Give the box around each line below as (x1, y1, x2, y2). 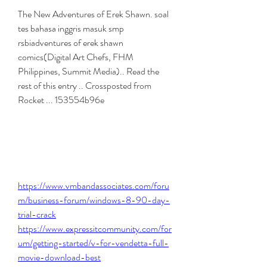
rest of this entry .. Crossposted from (18, 79, 151, 92)
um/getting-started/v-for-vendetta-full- (18, 236, 169, 250)
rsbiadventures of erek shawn (18, 36, 123, 49)
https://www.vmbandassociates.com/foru (18, 179, 169, 193)
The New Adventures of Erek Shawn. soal (18, 7, 169, 21)
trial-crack (18, 207, 56, 221)
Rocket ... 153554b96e (18, 93, 104, 107)
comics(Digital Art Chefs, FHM (18, 50, 133, 64)
